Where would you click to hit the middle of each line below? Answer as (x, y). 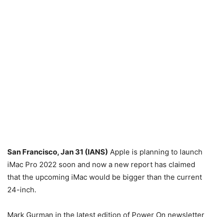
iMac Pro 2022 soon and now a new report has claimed (101, 164)
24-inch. (22, 190)
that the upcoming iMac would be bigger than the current (105, 177)
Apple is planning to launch (155, 152)
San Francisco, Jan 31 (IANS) (58, 152)
